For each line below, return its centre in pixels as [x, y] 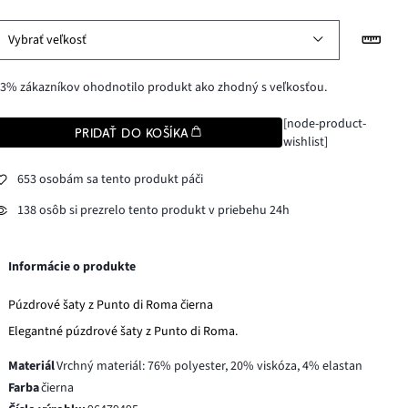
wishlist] [305, 142]
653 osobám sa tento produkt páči [111, 180]
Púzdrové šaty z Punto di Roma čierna [111, 305]
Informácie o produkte [72, 266]
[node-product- [324, 123]
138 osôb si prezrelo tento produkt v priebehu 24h [154, 211]
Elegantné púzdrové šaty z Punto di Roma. [123, 331]
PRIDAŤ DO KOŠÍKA [132, 133]
